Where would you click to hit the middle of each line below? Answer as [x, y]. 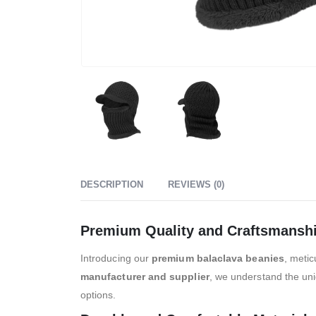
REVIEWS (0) [196, 184]
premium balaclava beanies [218, 258]
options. [98, 294]
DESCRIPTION [112, 184]
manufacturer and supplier [145, 276]
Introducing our [116, 258]
